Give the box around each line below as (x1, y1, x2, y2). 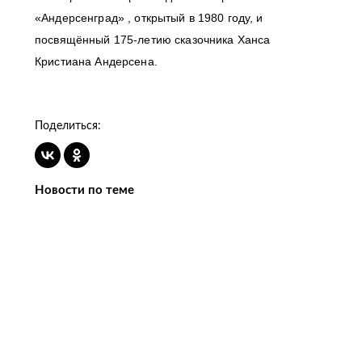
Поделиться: (35, 120, 101, 132)
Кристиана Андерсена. (35, 55, 158, 68)
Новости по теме (35, 184, 134, 196)
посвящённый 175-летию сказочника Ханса (35, 33, 271, 46)
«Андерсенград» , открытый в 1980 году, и (35, 11, 263, 24)
